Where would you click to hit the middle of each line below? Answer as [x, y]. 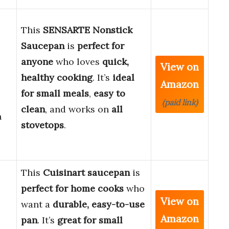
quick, [116, 62]
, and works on [78, 109]
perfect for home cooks [72, 189]
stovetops [42, 125]
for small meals [55, 94]
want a [37, 204]
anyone [37, 62]
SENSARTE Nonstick [88, 30]
